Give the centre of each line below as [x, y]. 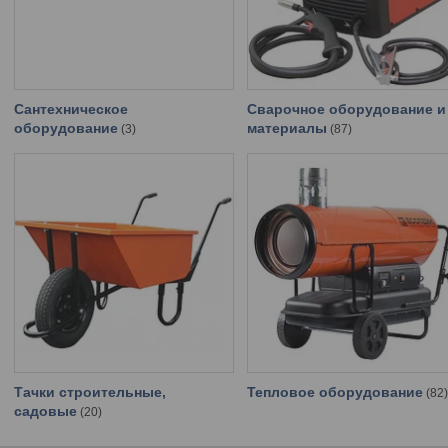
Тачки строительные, [90, 392]
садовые [45, 411]
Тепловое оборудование [335, 392]
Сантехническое [71, 109]
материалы [287, 128]
